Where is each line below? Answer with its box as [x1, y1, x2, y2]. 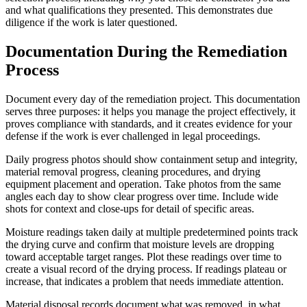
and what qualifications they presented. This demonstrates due [5, 3, 273, 16]
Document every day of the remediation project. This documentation [5, 93, 300, 105]
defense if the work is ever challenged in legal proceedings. [5, 130, 260, 142]
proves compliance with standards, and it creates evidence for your [5, 117, 292, 130]
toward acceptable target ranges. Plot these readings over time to [5, 250, 282, 262]
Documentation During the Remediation [5, 42, 287, 60]
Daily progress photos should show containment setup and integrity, [5, 153, 297, 165]
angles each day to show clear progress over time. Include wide [5, 190, 278, 202]
